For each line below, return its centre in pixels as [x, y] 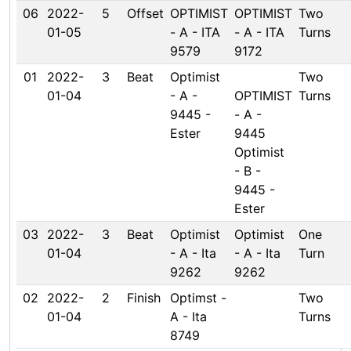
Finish [144, 298]
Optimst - [198, 298]
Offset [145, 13]
